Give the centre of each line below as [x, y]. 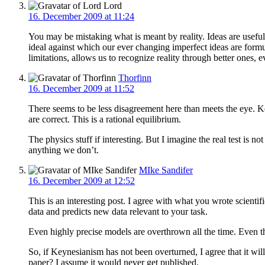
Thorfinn [135, 77]
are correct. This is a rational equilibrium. [105, 119]
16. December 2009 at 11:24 [81, 16]
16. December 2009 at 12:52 [82, 180]
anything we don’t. [64, 150]
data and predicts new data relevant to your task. [118, 211]
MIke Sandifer [166, 170]
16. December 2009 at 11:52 [81, 88]
